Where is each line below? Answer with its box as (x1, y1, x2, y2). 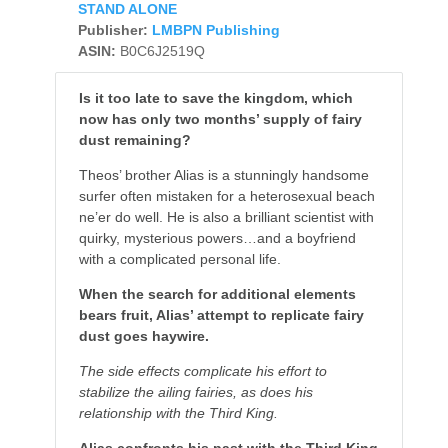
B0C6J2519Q (119, 43, 205, 60)
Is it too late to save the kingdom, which (78, 90, 353, 107)
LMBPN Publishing (151, 22, 280, 39)
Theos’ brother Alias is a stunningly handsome (78, 167, 369, 184)
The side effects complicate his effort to (78, 363, 327, 380)
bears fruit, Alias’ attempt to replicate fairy (78, 307, 364, 324)
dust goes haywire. (78, 328, 209, 345)
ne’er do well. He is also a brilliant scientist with (78, 209, 374, 226)
